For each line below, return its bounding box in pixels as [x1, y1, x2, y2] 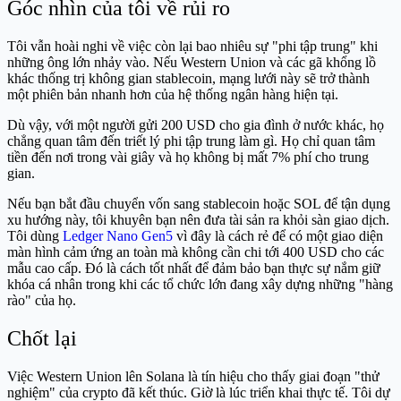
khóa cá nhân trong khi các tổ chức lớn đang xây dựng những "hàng [7, 277, 393, 292]
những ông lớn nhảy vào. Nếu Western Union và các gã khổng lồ [7, 55, 376, 70]
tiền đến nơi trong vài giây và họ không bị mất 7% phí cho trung [7, 149, 369, 165]
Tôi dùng [7, 228, 63, 243]
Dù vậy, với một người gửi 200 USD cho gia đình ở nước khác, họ [7, 117, 384, 132]
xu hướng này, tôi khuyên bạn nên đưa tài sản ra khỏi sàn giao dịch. [7, 212, 389, 227]
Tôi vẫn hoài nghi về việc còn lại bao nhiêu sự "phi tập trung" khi [7, 38, 378, 54]
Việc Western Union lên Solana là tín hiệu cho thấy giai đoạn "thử [7, 368, 380, 384]
